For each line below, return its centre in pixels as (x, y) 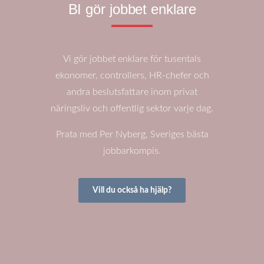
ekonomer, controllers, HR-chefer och (132, 75)
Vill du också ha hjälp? (132, 190)
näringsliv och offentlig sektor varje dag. (132, 108)
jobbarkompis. (132, 151)
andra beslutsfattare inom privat (132, 92)
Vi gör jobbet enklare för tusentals (132, 59)
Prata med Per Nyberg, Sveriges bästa (132, 134)
